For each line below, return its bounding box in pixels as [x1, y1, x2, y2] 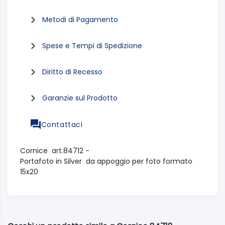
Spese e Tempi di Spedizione [42, 40, 142, 51]
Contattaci [41, 119, 83, 130]
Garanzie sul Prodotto [42, 92, 118, 103]
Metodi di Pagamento [42, 14, 118, 25]
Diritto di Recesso [42, 66, 102, 77]
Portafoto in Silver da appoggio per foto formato [20, 156, 192, 166]
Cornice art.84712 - [20, 145, 91, 156]
